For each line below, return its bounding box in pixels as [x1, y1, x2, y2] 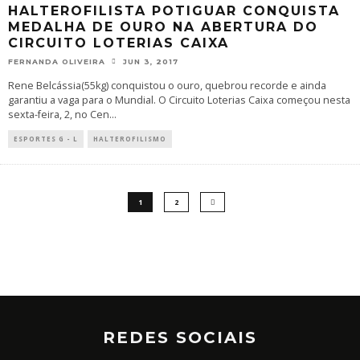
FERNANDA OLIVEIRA [8, 57, 105, 66]
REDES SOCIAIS [103, 328, 257, 347]
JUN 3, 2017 [123, 57, 178, 66]
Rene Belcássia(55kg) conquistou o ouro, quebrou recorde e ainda [8, 79, 326, 92]
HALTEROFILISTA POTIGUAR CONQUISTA [8, 2, 340, 18]
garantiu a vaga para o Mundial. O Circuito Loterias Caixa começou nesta [8, 93, 350, 107]
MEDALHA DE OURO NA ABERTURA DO [8, 18, 318, 35]
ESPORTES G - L [14, 134, 78, 143]
